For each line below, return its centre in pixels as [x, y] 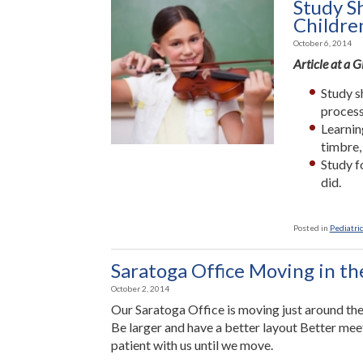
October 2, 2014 [140, 288]
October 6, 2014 [322, 43]
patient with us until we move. [194, 345]
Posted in [310, 228]
